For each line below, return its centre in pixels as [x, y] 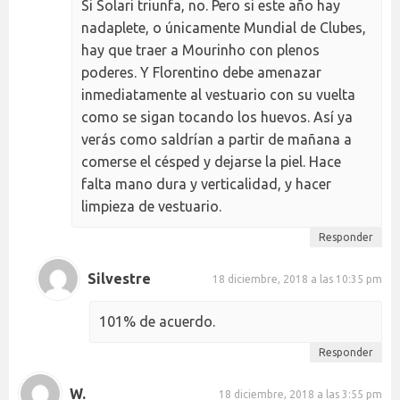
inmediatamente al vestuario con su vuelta [218, 95]
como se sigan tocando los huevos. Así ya [217, 117]
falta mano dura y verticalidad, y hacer [206, 184]
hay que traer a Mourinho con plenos [200, 50]
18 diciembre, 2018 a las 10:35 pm [297, 279]
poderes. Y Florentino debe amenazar [201, 73]
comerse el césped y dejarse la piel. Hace [211, 162]
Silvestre [119, 278]
